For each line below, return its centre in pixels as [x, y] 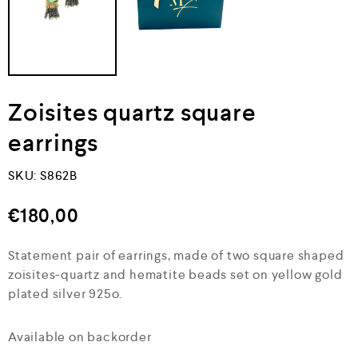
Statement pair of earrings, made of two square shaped [176, 255]
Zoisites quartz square [132, 112]
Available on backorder [80, 336]
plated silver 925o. [66, 293]
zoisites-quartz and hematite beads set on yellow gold [175, 274]
